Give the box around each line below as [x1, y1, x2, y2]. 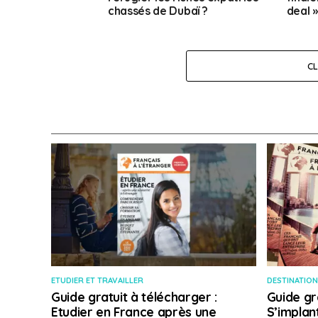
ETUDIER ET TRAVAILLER [51, 275, 143, 286]
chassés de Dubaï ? [108, 4, 208, 18]
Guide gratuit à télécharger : [51, 289, 217, 305]
